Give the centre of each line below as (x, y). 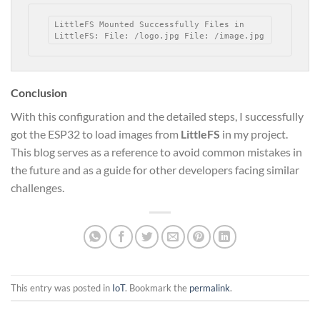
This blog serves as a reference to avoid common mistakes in (156, 152)
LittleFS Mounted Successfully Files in (150, 25)
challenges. (37, 188)
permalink (210, 287)
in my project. (254, 134)
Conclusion (39, 93)
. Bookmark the (157, 287)
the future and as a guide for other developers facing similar (155, 170)
